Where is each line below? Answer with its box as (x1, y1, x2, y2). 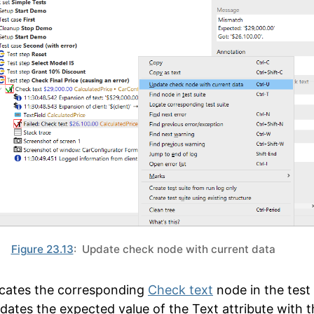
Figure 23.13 (11, 243, 74, 257)
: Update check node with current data (73, 243, 275, 257)
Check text (148, 282, 213, 298)
